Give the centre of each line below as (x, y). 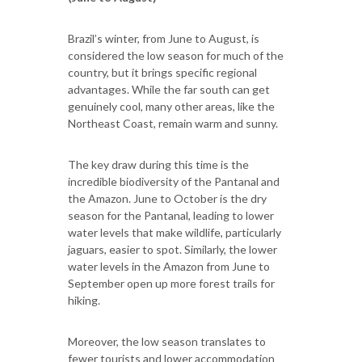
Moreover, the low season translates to (167, 341)
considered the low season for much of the (176, 55)
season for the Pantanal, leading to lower (171, 215)
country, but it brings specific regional (162, 72)
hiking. (84, 300)
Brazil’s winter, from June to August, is (164, 38)
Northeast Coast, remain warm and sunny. (173, 123)
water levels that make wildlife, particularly (175, 232)
